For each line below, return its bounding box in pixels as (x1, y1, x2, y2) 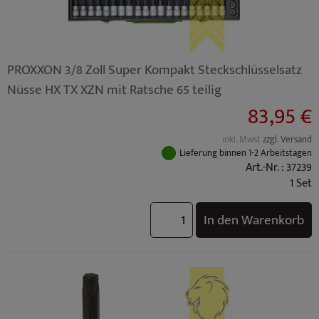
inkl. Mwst (222, 132, 263, 147)
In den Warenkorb (204, 209, 304, 231)
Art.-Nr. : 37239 (246, 158, 312, 177)
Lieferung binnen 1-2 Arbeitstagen (179, 145, 312, 161)
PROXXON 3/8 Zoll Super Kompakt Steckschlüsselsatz (7, 58, 302, 81)
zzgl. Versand (263, 132, 312, 147)
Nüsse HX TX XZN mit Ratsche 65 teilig (7, 78, 221, 101)
